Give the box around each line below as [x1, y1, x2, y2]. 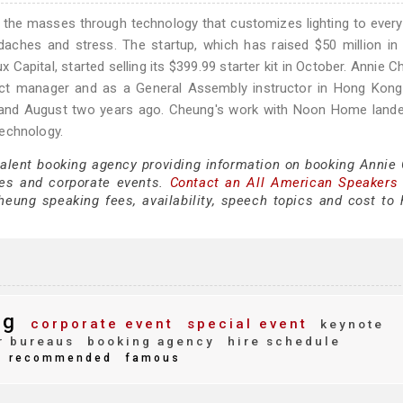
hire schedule [222, 334, 341, 348]
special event [181, 316, 308, 332]
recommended [4, 352, 112, 364]
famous [120, 352, 181, 364]
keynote [315, 317, 384, 331]
